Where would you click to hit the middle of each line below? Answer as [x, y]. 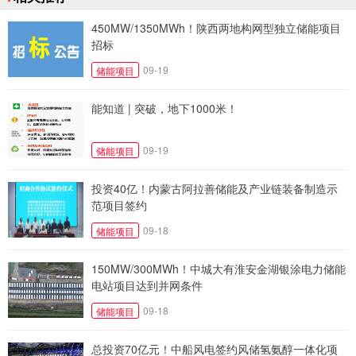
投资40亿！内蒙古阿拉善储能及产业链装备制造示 [215, 189]
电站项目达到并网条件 [147, 286]
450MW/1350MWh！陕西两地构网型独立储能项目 [216, 28]
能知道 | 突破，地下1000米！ [164, 108]
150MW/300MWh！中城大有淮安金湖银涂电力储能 [219, 269]
